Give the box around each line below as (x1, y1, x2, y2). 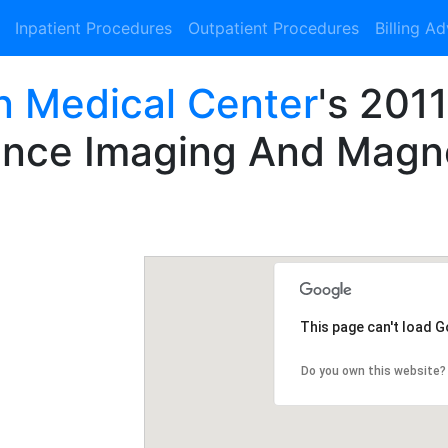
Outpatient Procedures (188, 18, 359, 38)
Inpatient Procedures (15, 18, 172, 38)
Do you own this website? (300, 364, 446, 378)
